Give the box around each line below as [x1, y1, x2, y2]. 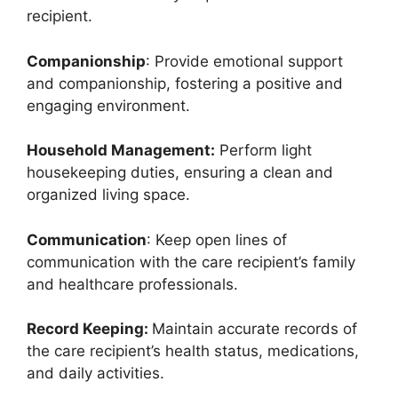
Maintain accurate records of [152, 320, 357, 338]
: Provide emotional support [146, 52, 343, 70]
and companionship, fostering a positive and [27, 74, 343, 92]
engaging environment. [27, 96, 190, 115]
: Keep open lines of [147, 230, 287, 249]
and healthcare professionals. [27, 275, 238, 293]
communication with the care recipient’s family [27, 252, 355, 271]
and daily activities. [27, 364, 164, 382]
